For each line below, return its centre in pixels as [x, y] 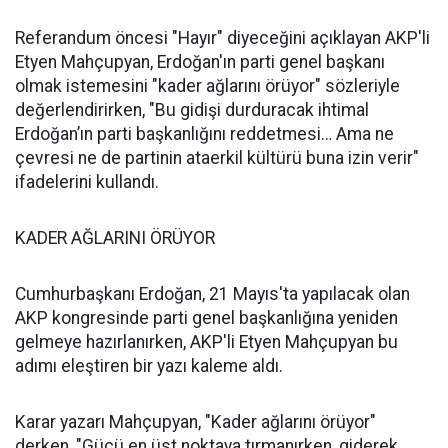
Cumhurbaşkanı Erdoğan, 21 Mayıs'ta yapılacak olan [212, 294]
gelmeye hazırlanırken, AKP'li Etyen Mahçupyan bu [206, 342]
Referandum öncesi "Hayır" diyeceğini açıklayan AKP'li [222, 38]
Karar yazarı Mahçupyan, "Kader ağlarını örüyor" [195, 422]
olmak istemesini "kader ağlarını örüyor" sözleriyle [207, 86]
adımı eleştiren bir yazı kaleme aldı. [149, 366]
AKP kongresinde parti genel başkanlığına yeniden [206, 318]
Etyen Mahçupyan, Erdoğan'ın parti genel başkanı [200, 62]
